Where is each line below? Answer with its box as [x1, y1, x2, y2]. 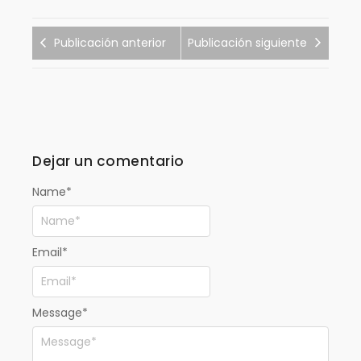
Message [32, 304, 82, 321]
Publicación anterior [54, 34, 166, 51]
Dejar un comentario [32, 151, 185, 171]
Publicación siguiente [188, 34, 307, 51]
